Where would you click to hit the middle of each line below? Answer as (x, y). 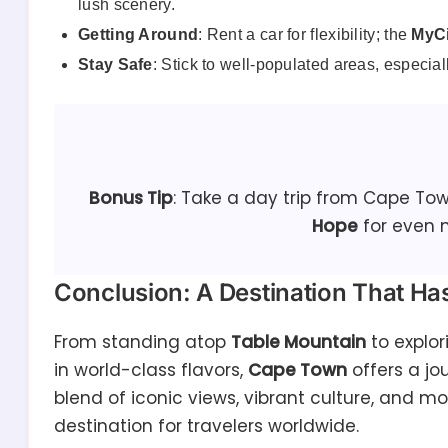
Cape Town (297, 370)
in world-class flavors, (151, 370)
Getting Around (138, 35)
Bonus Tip (131, 198)
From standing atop (142, 342)
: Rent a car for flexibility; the (305, 35)
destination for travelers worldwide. (206, 426)
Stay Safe (115, 65)
